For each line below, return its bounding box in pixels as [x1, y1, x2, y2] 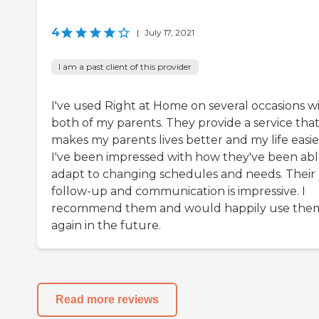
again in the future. [51, 218, 161, 232]
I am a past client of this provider [58, 61, 192, 72]
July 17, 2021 [145, 26, 194, 38]
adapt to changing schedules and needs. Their [51, 167, 315, 181]
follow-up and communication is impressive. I [51, 184, 305, 198]
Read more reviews [56, 293, 159, 306]
